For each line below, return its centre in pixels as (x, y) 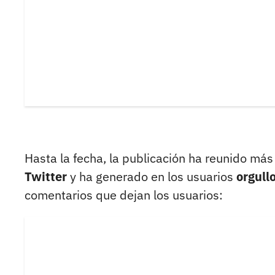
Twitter (46, 177)
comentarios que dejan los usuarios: (124, 195)
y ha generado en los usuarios (150, 177)
